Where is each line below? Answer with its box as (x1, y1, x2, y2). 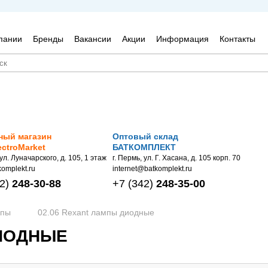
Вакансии (74, 34, 111, 44)
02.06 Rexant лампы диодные (38, 207, 154, 217)
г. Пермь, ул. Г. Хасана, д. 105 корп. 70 (112, 154, 240, 162)
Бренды (32, 34, 63, 44)
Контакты (219, 34, 255, 44)
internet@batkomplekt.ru (112, 165, 192, 173)
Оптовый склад (112, 132, 178, 141)
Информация (156, 34, 209, 44)
